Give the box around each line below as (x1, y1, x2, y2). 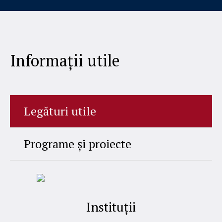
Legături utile (23, 103, 96, 119)
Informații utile (9, 50, 120, 71)
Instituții (86, 198, 136, 215)
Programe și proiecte (23, 136, 131, 152)
